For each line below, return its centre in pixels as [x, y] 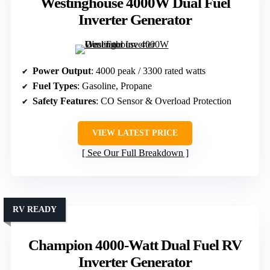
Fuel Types [55, 86]
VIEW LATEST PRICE [135, 133]
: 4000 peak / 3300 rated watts [148, 71]
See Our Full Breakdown [135, 153]
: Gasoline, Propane [115, 86]
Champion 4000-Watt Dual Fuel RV [135, 245]
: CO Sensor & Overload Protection [164, 101]
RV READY [35, 210]
